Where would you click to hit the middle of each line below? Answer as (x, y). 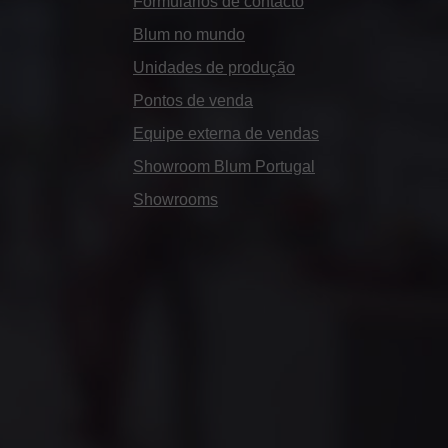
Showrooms (175, 199)
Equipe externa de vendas (226, 133)
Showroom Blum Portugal (224, 166)
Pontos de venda (193, 100)
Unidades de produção (214, 67)
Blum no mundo (189, 34)
